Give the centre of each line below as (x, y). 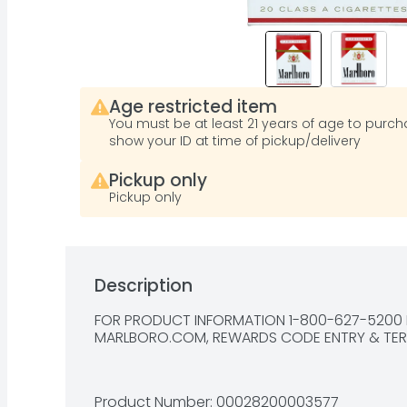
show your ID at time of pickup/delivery (235, 141)
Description (144, 286)
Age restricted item (193, 107)
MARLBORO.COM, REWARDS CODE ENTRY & (239, 338)
